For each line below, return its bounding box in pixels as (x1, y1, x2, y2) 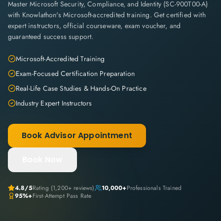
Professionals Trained (126, 184, 182, 192)
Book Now (22, 154, 63, 165)
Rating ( (32, 184, 53, 192)
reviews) (72, 184, 95, 192)
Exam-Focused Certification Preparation (16, 69, 135, 78)
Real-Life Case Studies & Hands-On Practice (16, 83, 147, 93)
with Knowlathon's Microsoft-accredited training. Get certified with (8, 10, 206, 20)
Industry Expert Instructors (16, 98, 92, 108)
